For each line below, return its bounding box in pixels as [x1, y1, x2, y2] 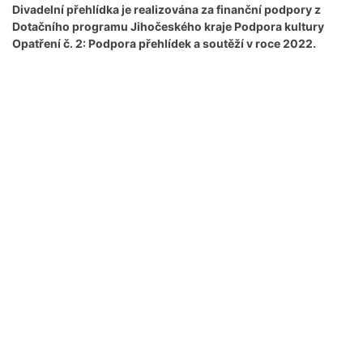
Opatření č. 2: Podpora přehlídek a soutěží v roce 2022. [12, 36, 316, 51]
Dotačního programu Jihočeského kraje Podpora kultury [12, 19, 324, 34]
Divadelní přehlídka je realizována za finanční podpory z [12, 2, 321, 17]
